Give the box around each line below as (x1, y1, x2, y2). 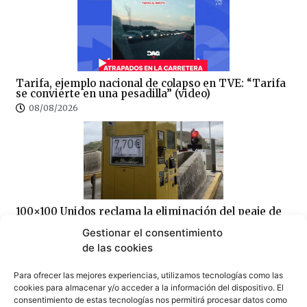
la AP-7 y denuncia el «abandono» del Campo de (16, 214, 263, 228)
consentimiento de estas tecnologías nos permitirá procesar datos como (14, 294, 287, 304)
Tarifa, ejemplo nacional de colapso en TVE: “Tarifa (16, 76, 286, 90)
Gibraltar (16, 225, 64, 238)
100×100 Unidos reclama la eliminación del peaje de (16, 204, 282, 218)
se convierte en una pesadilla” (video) (16, 86, 210, 100)
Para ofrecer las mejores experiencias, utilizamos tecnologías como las (14, 269, 283, 280)
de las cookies (82, 241, 153, 254)
